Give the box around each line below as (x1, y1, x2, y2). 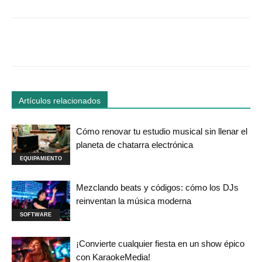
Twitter (110, 39, 129, 46)
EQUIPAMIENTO (20, 156, 62, 162)
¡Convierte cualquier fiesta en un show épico (76, 239, 244, 249)
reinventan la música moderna (76, 196, 191, 206)
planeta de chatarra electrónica (76, 140, 193, 150)
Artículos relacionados (19, 96, 101, 106)
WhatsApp (172, 39, 201, 46)
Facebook (40, 39, 68, 46)
